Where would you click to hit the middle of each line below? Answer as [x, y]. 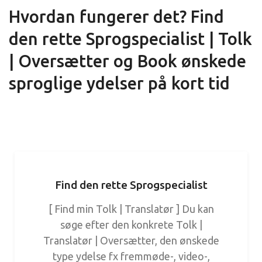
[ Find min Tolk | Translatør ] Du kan [131, 209]
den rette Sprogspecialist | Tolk [130, 39]
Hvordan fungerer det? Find [116, 16]
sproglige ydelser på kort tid [119, 83]
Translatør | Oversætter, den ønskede [131, 240]
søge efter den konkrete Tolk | [131, 225]
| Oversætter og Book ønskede [127, 61]
